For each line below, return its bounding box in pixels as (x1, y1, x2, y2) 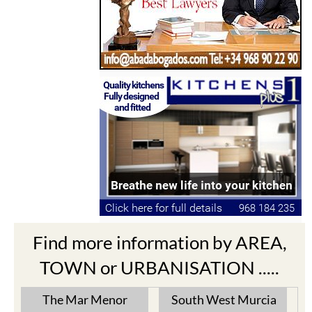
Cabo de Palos (22, 289, 86, 302)
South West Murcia (171, 266, 276, 281)
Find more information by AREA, (32, 205, 287, 228)
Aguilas (160, 289, 194, 302)
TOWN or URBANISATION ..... (40, 231, 279, 253)
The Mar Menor (42, 266, 127, 281)
